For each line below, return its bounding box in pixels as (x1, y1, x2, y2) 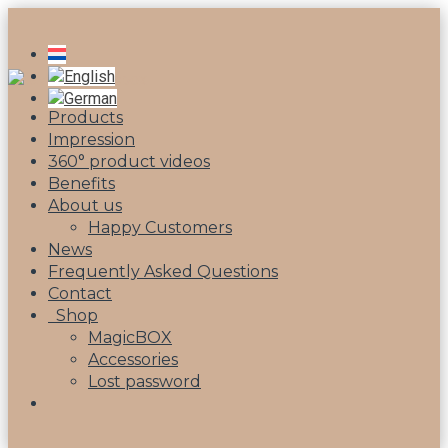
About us (48, 196, 122, 215)
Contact (48, 284, 112, 303)
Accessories (88, 350, 178, 369)
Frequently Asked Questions (48, 262, 278, 281)
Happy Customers (88, 218, 232, 237)
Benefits (48, 174, 115, 193)
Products (48, 108, 123, 127)
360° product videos (48, 152, 210, 171)
